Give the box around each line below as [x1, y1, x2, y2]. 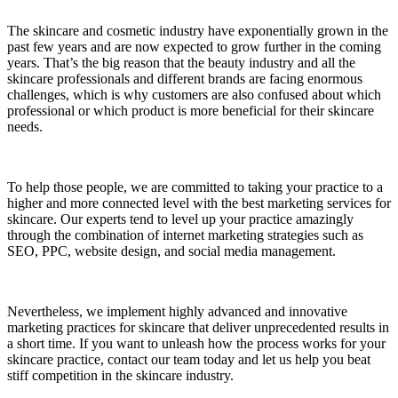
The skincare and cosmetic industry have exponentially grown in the [7, 23, 388, 39]
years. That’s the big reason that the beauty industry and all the [7, 55, 355, 71]
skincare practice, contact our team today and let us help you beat [7, 352, 370, 368]
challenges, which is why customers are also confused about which [7, 87, 381, 103]
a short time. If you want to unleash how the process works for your [7, 336, 386, 352]
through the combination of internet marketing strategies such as [7, 227, 363, 243]
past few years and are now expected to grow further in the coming [7, 39, 381, 55]
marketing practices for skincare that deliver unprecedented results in [7, 320, 389, 336]
